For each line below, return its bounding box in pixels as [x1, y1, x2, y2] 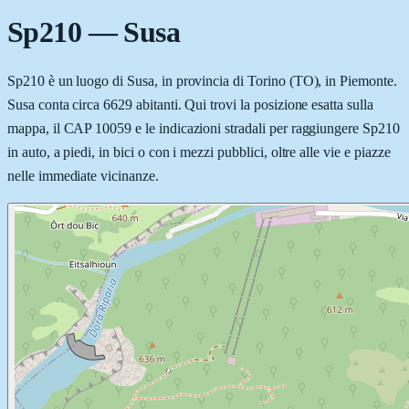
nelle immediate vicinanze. [7, 167, 159, 184]
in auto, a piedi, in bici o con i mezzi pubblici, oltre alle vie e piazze [7, 143, 391, 160]
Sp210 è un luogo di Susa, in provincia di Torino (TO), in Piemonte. [7, 72, 397, 89]
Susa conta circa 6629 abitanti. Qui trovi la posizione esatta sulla [7, 96, 373, 112]
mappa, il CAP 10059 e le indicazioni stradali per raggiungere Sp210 [7, 120, 400, 136]
